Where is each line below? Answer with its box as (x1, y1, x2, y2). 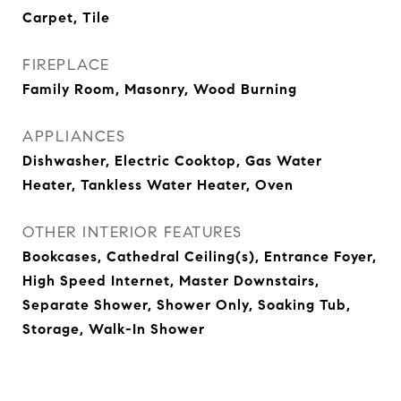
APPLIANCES (22, 127, 125, 146)
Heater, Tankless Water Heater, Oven (22, 176, 294, 193)
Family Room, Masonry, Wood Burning (22, 81, 297, 98)
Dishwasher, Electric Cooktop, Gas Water (22, 152, 322, 169)
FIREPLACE (22, 55, 110, 74)
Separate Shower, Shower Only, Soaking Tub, (22, 296, 351, 313)
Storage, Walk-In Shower (22, 320, 205, 337)
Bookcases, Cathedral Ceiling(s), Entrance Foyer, (22, 248, 377, 265)
